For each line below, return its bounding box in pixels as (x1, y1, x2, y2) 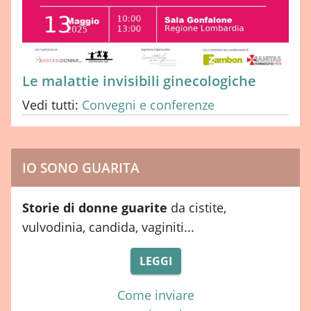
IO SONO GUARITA (22, 158, 140, 178)
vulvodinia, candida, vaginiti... (22, 219, 194, 236)
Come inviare (117, 287, 194, 304)
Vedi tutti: (22, 96, 82, 114)
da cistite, (167, 199, 226, 217)
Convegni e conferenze (82, 96, 215, 114)
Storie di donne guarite (22, 199, 167, 217)
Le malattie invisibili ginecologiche (22, 72, 256, 91)
